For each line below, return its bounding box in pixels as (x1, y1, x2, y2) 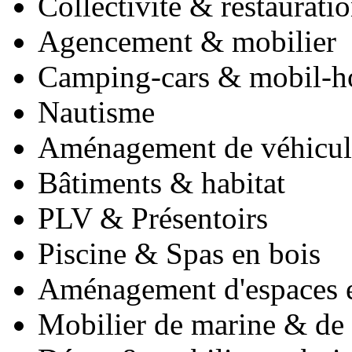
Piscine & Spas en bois (38, 236, 321, 271)
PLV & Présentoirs (38, 201, 268, 236)
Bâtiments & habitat (38, 166, 285, 200)
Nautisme (38, 95, 155, 130)
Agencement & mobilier (38, 24, 336, 59)
